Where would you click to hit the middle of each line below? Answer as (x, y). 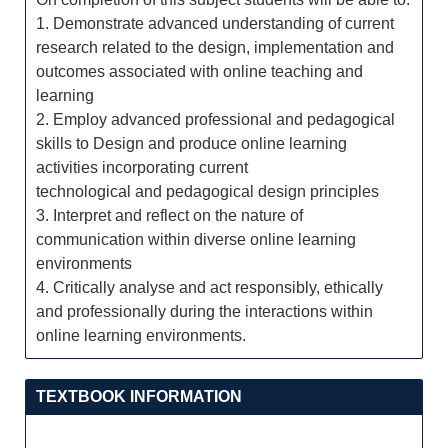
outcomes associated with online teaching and (199, 71)
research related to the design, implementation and (215, 47)
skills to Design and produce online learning (191, 143)
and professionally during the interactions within (204, 311)
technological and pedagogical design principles (207, 191)
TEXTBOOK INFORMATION (139, 396)
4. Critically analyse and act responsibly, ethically (209, 287)
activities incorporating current (142, 167)
